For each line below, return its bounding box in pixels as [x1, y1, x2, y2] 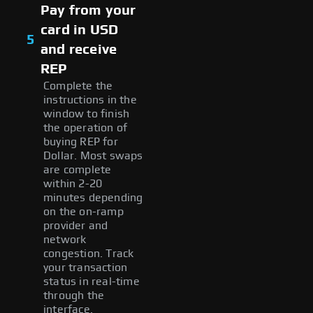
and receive [41, 42, 117, 57]
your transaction [43, 261, 128, 273]
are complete [43, 163, 112, 175]
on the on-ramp [43, 205, 124, 217]
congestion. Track [43, 247, 134, 259]
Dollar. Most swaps [43, 150, 143, 161]
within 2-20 [43, 177, 103, 189]
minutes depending [43, 191, 143, 203]
